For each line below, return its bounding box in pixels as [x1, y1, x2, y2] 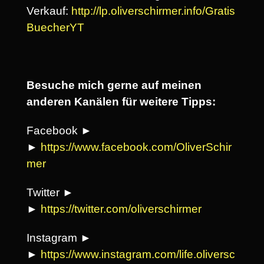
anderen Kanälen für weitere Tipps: [27, 95, 216, 108]
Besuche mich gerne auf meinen [27, 78, 202, 91]
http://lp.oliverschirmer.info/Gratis [71, 5, 235, 18]
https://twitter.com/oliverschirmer [41, 202, 202, 215]
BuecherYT [27, 21, 84, 34]
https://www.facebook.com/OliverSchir [41, 140, 232, 153]
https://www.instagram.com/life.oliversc [41, 247, 235, 260]
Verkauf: [27, 5, 71, 18]
